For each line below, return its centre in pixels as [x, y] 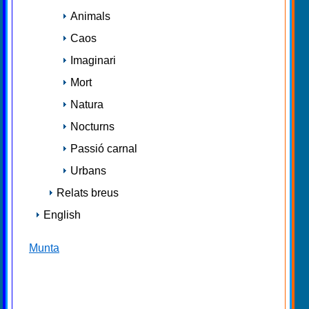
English [62, 215]
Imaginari [93, 60]
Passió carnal [104, 148]
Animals [90, 16]
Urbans [88, 170]
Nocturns [92, 126]
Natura [87, 104]
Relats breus [88, 192]
